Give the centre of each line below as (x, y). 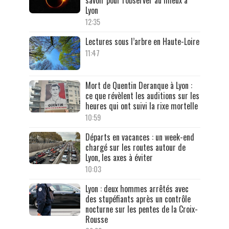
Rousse (96, 220)
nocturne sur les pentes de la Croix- (141, 209)
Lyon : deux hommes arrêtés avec (137, 189)
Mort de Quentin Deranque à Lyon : (139, 86)
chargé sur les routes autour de (135, 147)
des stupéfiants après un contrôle (138, 199)
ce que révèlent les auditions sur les (142, 96)
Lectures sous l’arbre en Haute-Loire (142, 41)
